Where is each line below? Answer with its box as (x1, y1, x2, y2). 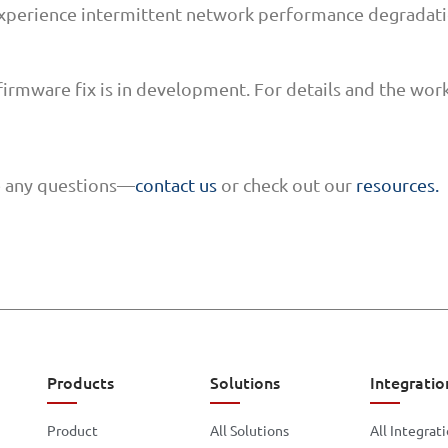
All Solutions (209, 421, 289, 440)
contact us (135, 173, 217, 195)
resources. (356, 173, 439, 195)
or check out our (217, 173, 356, 195)
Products (47, 371, 115, 394)
